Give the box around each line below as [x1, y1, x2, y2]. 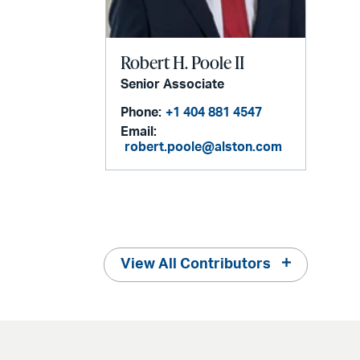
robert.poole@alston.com [125, 141, 283, 154]
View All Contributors [121, 257, 272, 272]
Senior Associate [121, 78, 225, 92]
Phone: [121, 106, 162, 120]
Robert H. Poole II [121, 50, 245, 76]
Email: [121, 125, 157, 139]
